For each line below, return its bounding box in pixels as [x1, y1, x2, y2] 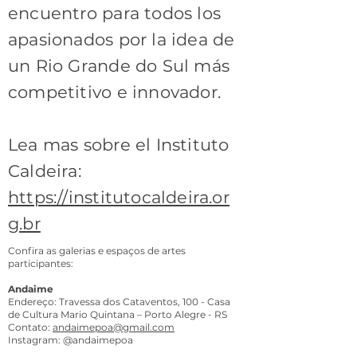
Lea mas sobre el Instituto [8, 135, 229, 155]
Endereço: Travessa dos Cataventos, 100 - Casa [8, 296, 230, 308]
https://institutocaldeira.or [8, 187, 229, 207]
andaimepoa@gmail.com [53, 321, 175, 333]
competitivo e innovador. [8, 82, 222, 102]
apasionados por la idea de [8, 29, 235, 49]
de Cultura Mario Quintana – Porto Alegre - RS [8, 308, 227, 320]
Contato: [8, 321, 53, 333]
